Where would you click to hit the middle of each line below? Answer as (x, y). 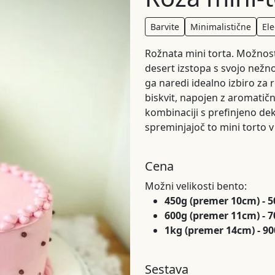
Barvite (165, 27)
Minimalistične (221, 27)
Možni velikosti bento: (196, 186)
